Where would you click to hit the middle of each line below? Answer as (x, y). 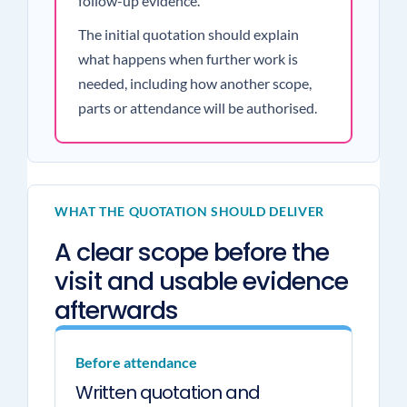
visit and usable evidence (201, 281)
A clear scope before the (191, 252)
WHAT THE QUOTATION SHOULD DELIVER (189, 211)
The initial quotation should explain (188, 34)
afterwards (116, 310)
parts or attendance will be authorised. (197, 108)
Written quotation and (167, 392)
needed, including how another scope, (194, 83)
